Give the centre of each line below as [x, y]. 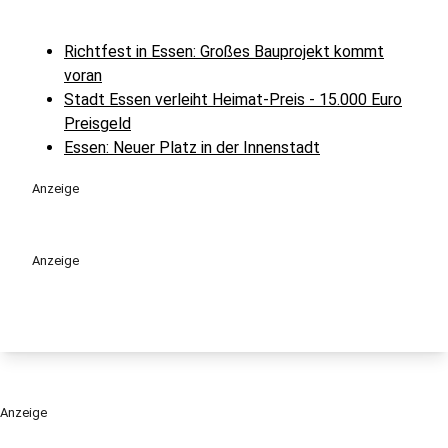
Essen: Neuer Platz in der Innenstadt [192, 147]
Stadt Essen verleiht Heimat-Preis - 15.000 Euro [233, 99]
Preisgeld [97, 123]
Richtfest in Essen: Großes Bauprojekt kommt [224, 51]
